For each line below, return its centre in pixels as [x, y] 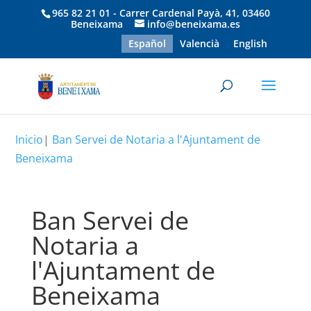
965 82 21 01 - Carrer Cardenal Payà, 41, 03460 [161, 12]
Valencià [200, 43]
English [251, 43]
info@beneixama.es [193, 24]
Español [148, 43]
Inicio [30, 140]
